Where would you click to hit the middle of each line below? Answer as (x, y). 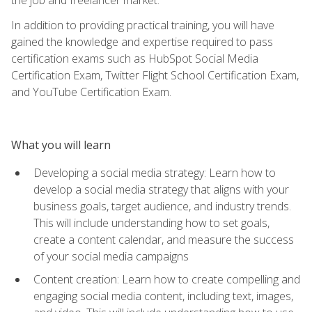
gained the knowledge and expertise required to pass (142, 41)
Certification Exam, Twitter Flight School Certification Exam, (155, 75)
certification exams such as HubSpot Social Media (135, 58)
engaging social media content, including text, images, (163, 296)
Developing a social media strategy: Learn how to (155, 172)
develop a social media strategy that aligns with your (161, 189)
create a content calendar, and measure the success (164, 239)
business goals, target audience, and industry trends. (162, 206)
